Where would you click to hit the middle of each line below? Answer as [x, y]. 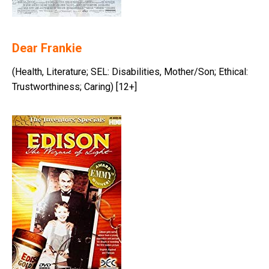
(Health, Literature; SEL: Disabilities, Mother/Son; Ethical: [130, 72]
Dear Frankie [47, 48]
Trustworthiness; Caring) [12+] [74, 87]
